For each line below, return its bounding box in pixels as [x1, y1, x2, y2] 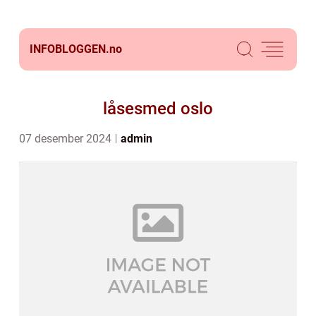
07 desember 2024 [19, 132, 114, 145]
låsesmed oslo [103, 99, 213, 119]
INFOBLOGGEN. [30, 42, 109, 56]
